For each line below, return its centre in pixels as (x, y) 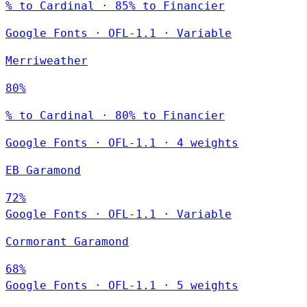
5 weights (208, 285)
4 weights (208, 143)
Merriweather (47, 60)
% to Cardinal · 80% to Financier (115, 115)
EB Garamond (43, 170)
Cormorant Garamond (67, 241)
